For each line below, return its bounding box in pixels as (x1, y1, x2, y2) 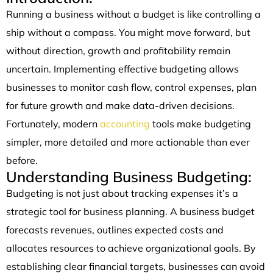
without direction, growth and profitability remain (6, 44, 230, 57)
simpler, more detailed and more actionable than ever (6, 135, 250, 148)
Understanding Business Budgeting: (6, 167, 252, 186)
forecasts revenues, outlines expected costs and (6, 223, 224, 236)
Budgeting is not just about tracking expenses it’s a (6, 186, 238, 199)
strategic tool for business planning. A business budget (6, 205, 255, 218)
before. (6, 154, 38, 166)
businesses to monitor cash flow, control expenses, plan (6, 80, 257, 93)
